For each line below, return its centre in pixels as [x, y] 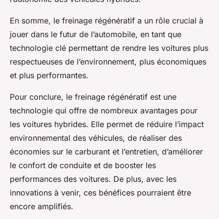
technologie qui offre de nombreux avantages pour [104, 110]
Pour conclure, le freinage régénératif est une [93, 97]
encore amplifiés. [42, 206]
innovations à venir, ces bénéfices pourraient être [100, 193]
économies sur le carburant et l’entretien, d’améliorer [106, 152]
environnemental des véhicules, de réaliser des [96, 138]
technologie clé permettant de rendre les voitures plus [109, 48]
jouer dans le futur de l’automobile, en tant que [96, 34]
